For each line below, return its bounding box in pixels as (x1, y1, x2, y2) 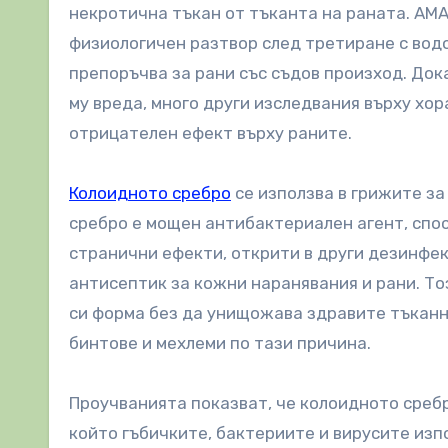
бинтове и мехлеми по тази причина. (69, 332, 371, 353)
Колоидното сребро (69, 182, 231, 203)
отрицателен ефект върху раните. (69, 122, 352, 143)
